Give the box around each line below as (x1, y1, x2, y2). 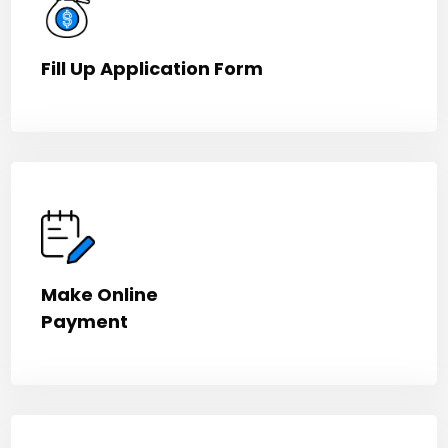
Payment (41, 309, 129, 335)
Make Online (41, 282, 159, 308)
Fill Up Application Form (41, 56, 264, 82)
